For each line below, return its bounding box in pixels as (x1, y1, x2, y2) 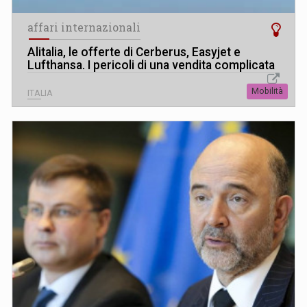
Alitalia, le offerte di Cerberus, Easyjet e (27, 45, 241, 59)
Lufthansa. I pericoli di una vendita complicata (27, 58, 275, 72)
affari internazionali (27, 20, 140, 34)
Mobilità (251, 86, 283, 96)
